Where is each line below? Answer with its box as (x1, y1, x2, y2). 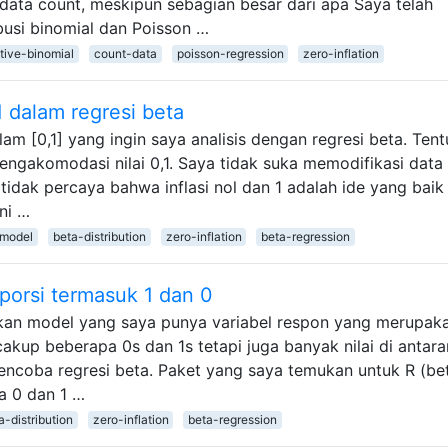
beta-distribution (52, 228, 146, 244)
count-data (93, 45, 157, 61)
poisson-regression (176, 45, 284, 61)
